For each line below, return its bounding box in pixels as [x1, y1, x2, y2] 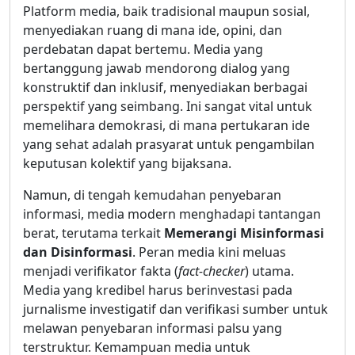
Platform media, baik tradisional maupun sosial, [23, 2, 310, 20]
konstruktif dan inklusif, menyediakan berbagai [23, 78, 307, 96]
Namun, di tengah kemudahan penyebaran [23, 185, 281, 204]
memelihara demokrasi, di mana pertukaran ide [23, 116, 310, 134]
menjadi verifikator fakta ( [23, 261, 178, 280]
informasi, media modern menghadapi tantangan [23, 204, 321, 223]
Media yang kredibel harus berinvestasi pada [23, 281, 292, 299]
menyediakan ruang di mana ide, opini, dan [23, 21, 282, 39]
